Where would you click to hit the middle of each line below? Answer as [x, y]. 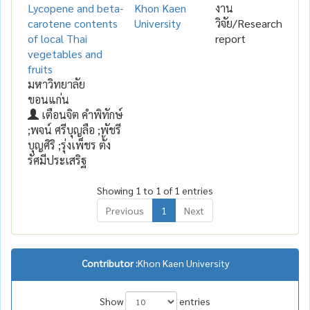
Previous [125, 210]
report [230, 38]
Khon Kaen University [183, 263]
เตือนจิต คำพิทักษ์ [81, 114]
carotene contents [73, 23]
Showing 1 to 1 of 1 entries [155, 190]
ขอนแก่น [48, 99]
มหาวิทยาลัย [56, 84]
